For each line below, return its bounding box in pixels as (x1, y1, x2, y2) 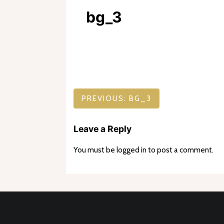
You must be (73, 145, 116, 154)
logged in (116, 145, 146, 154)
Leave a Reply (73, 123, 131, 134)
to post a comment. (146, 145, 213, 154)
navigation (73, 110, 141, 128)
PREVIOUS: (81, 93, 126, 103)
